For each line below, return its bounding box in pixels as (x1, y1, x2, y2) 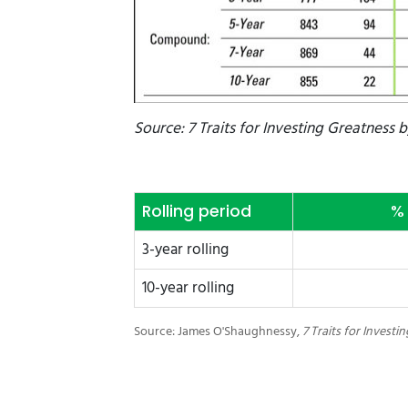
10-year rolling (142, 275, 234, 301)
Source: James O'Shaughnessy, (134, 321, 302, 342)
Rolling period (142, 199, 251, 222)
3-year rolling (142, 237, 229, 262)
